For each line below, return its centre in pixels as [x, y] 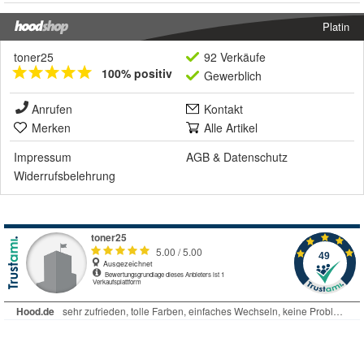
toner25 [34, 57]
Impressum [43, 157]
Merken [51, 128]
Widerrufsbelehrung [65, 176]
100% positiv [137, 74]
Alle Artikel [231, 128]
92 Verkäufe [235, 57]
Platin [336, 27]
